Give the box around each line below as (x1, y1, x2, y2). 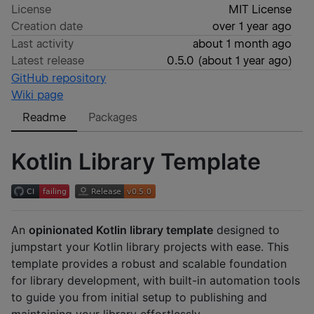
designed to (213, 223, 280, 238)
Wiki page (11, 88, 64, 102)
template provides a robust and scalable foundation (11, 257, 287, 271)
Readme (22, 111, 67, 124)
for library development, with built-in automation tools (11, 273, 300, 288)
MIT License (228, 3, 292, 16)
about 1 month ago (192, 37, 292, 50)
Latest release (11, 54, 85, 67)
